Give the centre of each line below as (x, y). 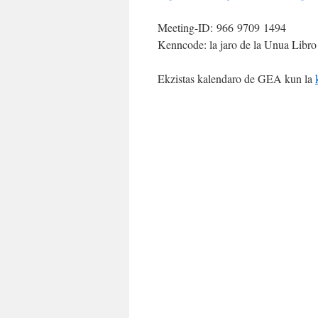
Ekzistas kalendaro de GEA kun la (236, 78)
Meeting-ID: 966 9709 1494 (222, 27)
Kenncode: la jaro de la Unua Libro (237, 44)
